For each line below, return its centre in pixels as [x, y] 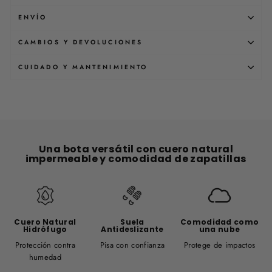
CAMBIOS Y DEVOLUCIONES [80, 42]
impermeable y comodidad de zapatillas [136, 159]
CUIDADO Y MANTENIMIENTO [83, 67]
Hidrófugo [45, 229]
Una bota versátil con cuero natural [136, 149]
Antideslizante [132, 229]
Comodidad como [220, 222]
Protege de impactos [220, 245]
